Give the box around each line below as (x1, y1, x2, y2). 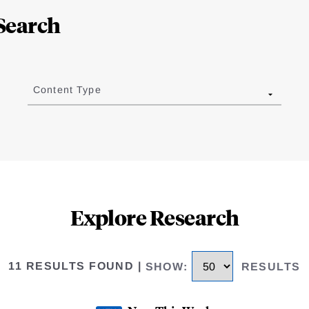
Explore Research (70, 203, 239, 231)
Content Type (32, 84, 101, 96)
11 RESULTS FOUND (8, 260, 134, 272)
